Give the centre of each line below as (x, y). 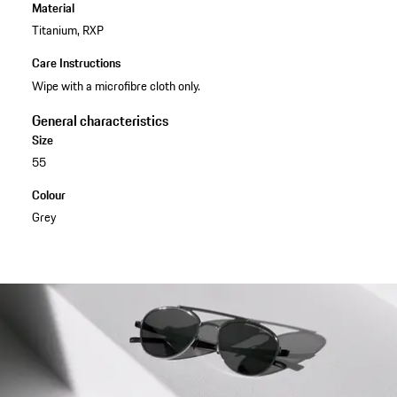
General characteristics (100, 120)
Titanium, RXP (67, 31)
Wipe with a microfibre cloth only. (116, 86)
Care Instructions (76, 63)
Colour (48, 195)
